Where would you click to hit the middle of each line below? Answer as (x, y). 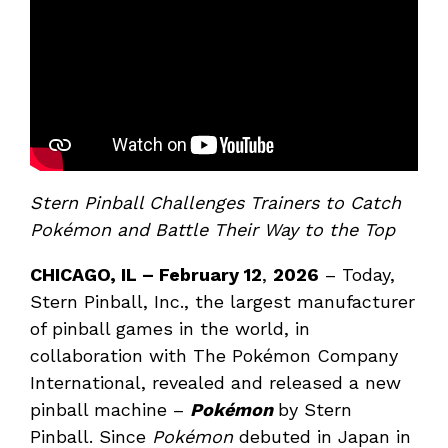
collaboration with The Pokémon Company (214, 356)
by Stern (315, 410)
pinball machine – (110, 410)
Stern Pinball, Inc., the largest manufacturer (222, 302)
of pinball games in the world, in (170, 329)
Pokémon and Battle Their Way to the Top (212, 230)
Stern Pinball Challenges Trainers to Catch (215, 203)
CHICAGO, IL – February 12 (146, 275)
